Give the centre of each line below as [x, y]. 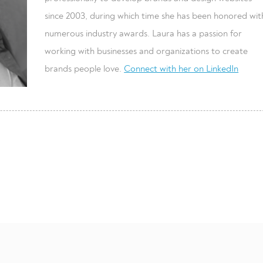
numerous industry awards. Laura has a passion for [144, 33]
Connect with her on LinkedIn [181, 69]
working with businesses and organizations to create [146, 51]
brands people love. [85, 69]
